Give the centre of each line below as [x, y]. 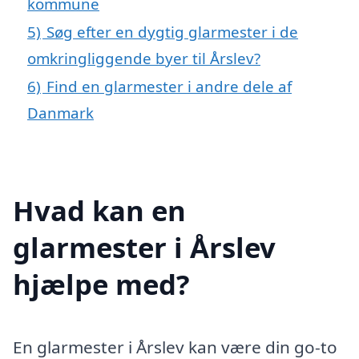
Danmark [61, 112]
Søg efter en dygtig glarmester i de [172, 31]
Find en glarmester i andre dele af [169, 86]
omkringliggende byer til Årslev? [144, 58]
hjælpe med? [101, 284]
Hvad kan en [99, 210]
